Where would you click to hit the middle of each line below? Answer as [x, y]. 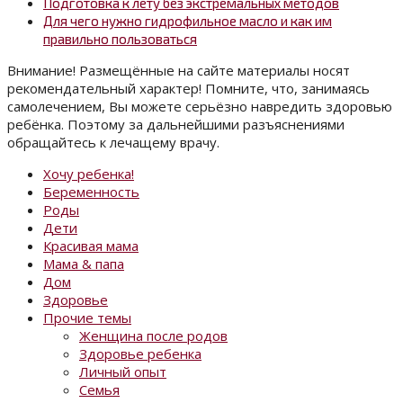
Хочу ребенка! [89, 174]
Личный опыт [123, 372]
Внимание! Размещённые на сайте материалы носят [179, 71]
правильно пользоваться [120, 39]
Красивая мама [91, 246]
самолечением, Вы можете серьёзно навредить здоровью [200, 107]
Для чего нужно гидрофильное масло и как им [188, 21]
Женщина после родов [153, 336]
